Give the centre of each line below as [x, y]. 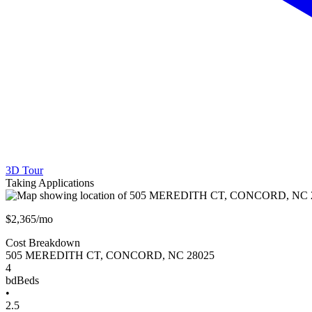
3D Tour [24, 170]
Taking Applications [50, 183]
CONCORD [134, 255]
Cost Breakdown [43, 243]
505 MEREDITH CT [53, 255]
